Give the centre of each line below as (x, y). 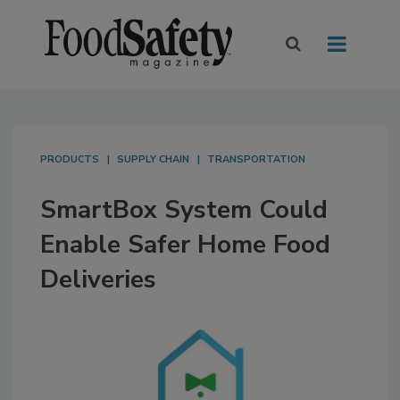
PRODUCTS (70, 160)
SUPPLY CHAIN (153, 160)
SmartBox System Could (184, 210)
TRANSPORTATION (256, 160)
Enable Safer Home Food (185, 245)
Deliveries (98, 280)
